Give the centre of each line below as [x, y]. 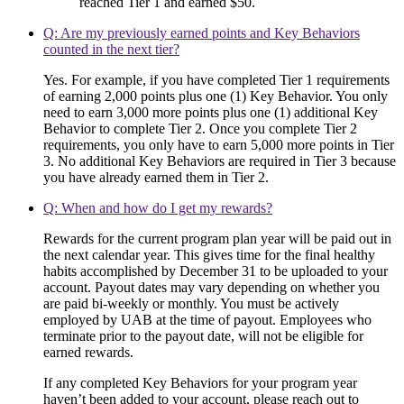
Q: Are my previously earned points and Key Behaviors [202, 33]
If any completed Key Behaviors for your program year [200, 383]
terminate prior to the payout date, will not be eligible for [203, 336]
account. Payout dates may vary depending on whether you [211, 288]
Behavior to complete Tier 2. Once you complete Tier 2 [200, 129]
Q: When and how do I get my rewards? [158, 208]
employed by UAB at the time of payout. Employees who [207, 320]
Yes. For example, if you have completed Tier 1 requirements [216, 80]
